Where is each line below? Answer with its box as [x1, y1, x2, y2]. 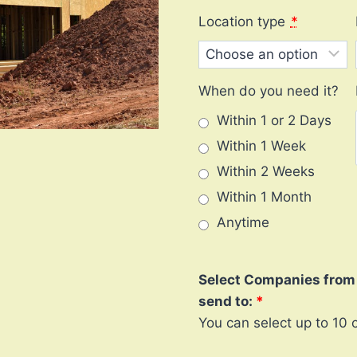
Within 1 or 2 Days [216, 112, 331, 129]
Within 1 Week [216, 138, 306, 155]
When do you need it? [198, 83, 339, 100]
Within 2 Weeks [216, 163, 315, 180]
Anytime [216, 214, 269, 231]
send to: [198, 293, 253, 310]
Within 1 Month [216, 189, 312, 206]
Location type [198, 13, 285, 29]
